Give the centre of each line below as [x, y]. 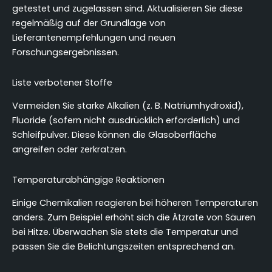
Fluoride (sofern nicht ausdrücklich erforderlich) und [126, 120]
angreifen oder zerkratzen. [70, 149]
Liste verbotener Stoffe [62, 82]
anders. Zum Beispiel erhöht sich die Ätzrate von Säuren [134, 217]
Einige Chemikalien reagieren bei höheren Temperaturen [135, 202]
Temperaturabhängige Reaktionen [88, 179]
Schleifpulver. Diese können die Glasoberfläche [114, 134]
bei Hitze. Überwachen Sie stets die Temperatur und [125, 232]
